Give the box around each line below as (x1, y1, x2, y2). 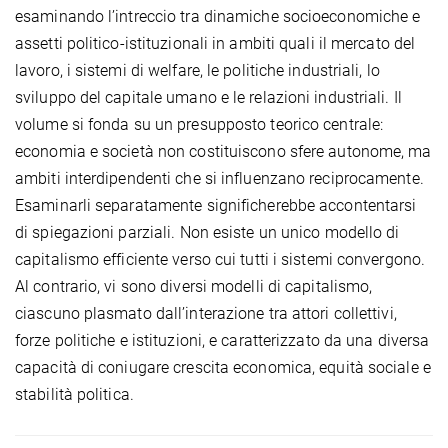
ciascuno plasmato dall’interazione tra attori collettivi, (15, 304, 397, 323)
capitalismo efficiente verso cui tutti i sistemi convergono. (15, 250, 426, 269)
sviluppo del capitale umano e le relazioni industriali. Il (15, 88, 402, 107)
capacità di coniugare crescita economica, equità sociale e (15, 358, 431, 377)
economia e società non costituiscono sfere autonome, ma (15, 142, 432, 161)
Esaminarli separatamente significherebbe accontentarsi (15, 196, 417, 215)
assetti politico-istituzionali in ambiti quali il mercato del (15, 34, 416, 53)
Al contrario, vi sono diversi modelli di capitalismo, (15, 277, 373, 296)
